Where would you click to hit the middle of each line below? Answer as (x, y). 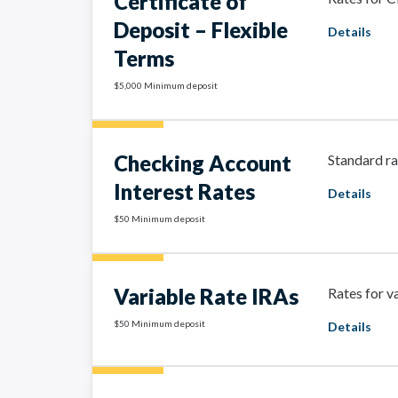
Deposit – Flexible (201, 30)
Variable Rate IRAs (206, 296)
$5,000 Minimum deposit (166, 85)
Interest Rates (184, 191)
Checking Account (203, 163)
